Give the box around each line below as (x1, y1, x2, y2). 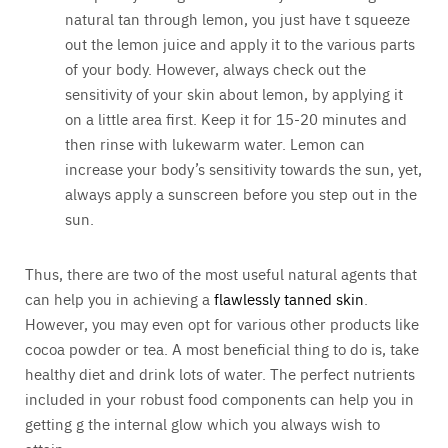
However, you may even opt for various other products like (25, 313, 419, 335)
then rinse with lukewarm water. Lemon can (65, 133, 365, 155)
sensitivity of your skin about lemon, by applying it (65, 83, 403, 105)
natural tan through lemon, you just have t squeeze (65, 8, 410, 30)
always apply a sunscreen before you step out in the (65, 183, 417, 205)
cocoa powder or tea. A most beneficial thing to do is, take (25, 338, 419, 360)
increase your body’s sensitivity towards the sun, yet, (65, 158, 422, 180)
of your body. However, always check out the (65, 58, 366, 80)
